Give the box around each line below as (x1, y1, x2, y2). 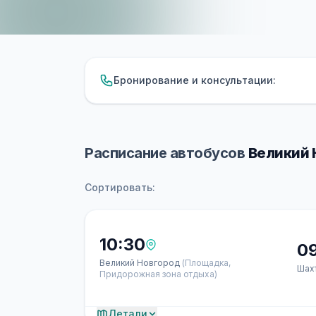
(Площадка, (182, 257, 231, 268)
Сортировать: (85, 181, 155, 193)
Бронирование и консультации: (114, 74, 276, 86)
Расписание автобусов (85, 145, 248, 162)
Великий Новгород (99, 257, 182, 268)
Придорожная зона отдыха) (99, 269, 217, 279)
